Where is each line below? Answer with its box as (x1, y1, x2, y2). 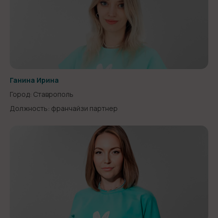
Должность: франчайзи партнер (10, 104, 118, 113)
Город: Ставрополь (10, 90, 73, 99)
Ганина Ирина (10, 75, 59, 85)
